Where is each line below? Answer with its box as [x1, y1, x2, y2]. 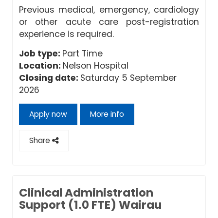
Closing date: [19, 72, 80, 84]
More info [90, 109, 124, 119]
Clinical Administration [19, 184, 153, 200]
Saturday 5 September [80, 72, 177, 84]
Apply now [29, 109, 67, 119]
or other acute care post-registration [19, 16, 199, 28]
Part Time [62, 47, 103, 59]
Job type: [19, 47, 62, 59]
